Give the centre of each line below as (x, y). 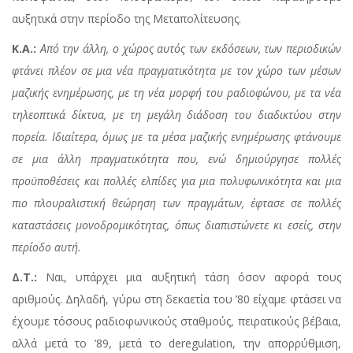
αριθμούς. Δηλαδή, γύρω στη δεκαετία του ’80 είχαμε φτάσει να (176, 299)
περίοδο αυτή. (46, 247)
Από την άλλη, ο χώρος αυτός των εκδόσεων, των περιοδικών (191, 49)
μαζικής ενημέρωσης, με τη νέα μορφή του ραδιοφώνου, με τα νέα (176, 93)
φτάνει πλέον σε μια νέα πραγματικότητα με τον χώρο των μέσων (176, 71)
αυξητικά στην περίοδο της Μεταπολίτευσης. (126, 19)
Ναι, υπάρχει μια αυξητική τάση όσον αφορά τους (189, 277)
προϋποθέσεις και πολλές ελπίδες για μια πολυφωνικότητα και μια (176, 181)
